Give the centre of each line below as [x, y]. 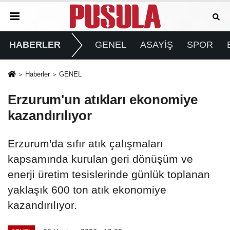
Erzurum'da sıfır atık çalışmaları [85, 144]
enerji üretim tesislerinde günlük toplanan [109, 175]
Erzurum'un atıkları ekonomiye [103, 100]
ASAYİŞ [156, 45]
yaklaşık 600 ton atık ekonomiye [87, 190]
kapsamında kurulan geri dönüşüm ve [100, 159]
